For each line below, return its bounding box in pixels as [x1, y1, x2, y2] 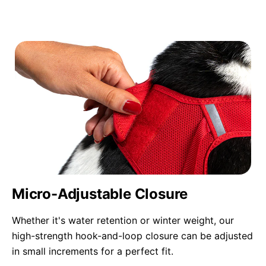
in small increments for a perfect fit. [12, 245, 173, 258]
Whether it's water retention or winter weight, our [12, 214, 234, 227]
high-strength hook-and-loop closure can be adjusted [12, 230, 253, 242]
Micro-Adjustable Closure [12, 185, 188, 203]
